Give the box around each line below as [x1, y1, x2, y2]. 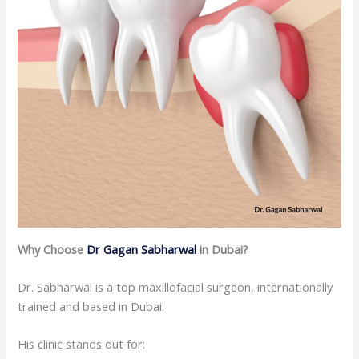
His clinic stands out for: [18, 336, 146, 353]
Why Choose [18, 240, 87, 257]
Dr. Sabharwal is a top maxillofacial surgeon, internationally [18, 279, 333, 296]
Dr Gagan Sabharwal [87, 240, 197, 257]
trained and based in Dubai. [18, 298, 165, 315]
